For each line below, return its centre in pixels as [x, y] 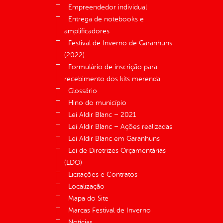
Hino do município [97, 103]
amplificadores [87, 31]
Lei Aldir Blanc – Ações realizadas [120, 127]
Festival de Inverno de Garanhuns [120, 43]
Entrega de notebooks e [106, 19]
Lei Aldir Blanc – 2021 [102, 115]
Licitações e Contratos [103, 175]
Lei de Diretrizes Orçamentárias [117, 151]
